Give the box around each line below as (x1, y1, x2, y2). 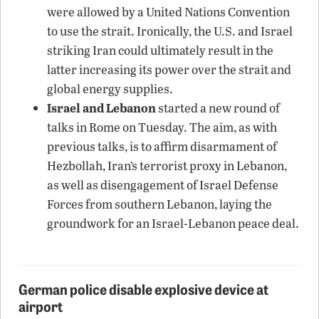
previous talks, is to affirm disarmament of (47, 137, 277, 155)
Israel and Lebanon (47, 98, 156, 116)
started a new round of (156, 99, 280, 116)
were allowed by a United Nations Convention (47, 3, 290, 20)
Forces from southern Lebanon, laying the (47, 195, 272, 212)
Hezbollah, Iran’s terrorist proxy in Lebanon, (47, 157, 287, 174)
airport (19, 295, 63, 315)
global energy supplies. (47, 80, 173, 97)
